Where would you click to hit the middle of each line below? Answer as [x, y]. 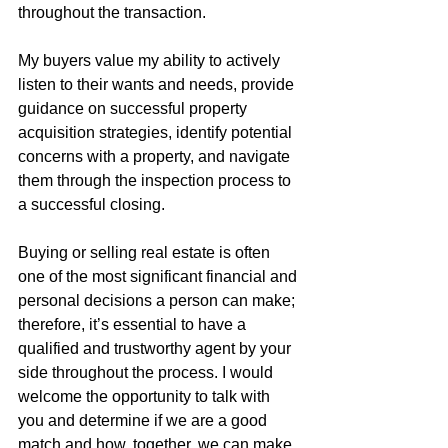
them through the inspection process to [156, 181]
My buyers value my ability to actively [151, 61]
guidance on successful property [134, 109]
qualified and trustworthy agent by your [156, 349]
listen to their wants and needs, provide [158, 85]
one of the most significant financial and [159, 277]
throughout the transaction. [112, 13]
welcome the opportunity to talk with [146, 397]
